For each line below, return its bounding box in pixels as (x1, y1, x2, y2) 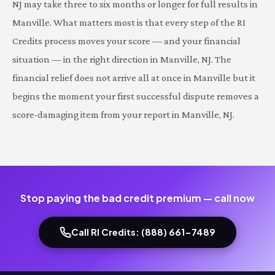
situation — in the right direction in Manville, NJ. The (12, 53, 231, 65)
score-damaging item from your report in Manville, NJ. (12, 109, 234, 120)
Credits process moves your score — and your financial (12, 35, 241, 47)
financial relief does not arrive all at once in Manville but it (12, 72, 255, 83)
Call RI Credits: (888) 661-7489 (71, 227, 215, 238)
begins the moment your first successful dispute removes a (12, 90, 259, 102)
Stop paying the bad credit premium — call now (20, 192, 255, 204)
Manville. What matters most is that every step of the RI (12, 17, 246, 28)
